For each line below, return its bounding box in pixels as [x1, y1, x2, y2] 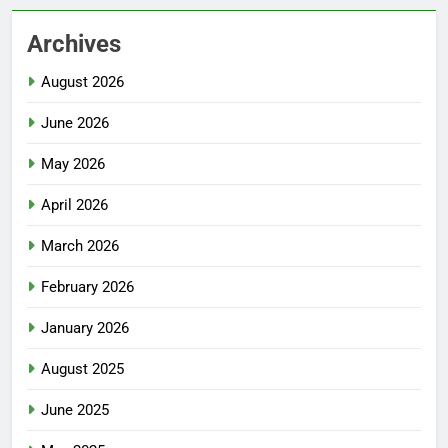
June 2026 [41, 114, 109, 133]
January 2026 [41, 319, 129, 338]
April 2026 [41, 196, 108, 215]
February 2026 [41, 278, 134, 297]
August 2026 [41, 73, 124, 92]
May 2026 [41, 155, 105, 174]
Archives [27, 30, 121, 59]
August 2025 [41, 360, 124, 379]
